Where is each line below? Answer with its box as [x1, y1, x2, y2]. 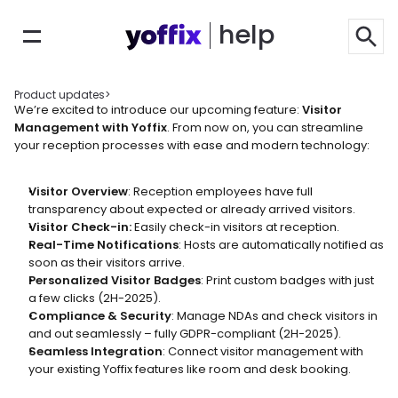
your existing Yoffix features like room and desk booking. [28, 361, 351, 378]
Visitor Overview [28, 183, 128, 200]
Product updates [14, 87, 105, 102]
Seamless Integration [28, 343, 163, 360]
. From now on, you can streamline [167, 119, 363, 136]
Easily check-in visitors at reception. [134, 219, 339, 235]
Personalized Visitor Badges [28, 272, 201, 289]
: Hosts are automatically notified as [179, 236, 384, 253]
